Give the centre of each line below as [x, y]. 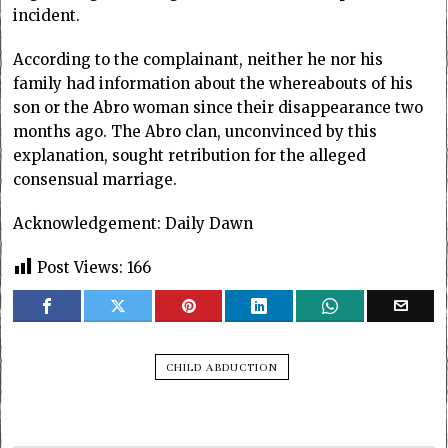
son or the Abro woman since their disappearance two [218, 107]
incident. [47, 15]
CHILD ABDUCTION [221, 366]
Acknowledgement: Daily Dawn [133, 223]
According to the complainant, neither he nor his [198, 59]
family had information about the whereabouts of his [213, 83]
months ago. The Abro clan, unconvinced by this [195, 131]
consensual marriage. [95, 179]
